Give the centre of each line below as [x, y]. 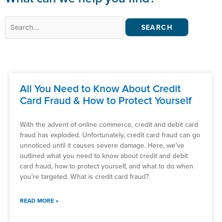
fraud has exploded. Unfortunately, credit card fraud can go [110, 135]
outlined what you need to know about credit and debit [104, 156]
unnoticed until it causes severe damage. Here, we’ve [102, 145]
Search [17, 22]
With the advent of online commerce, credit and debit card [109, 124]
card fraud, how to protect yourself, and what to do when [107, 166]
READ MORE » [39, 201]
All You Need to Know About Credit [100, 89]
